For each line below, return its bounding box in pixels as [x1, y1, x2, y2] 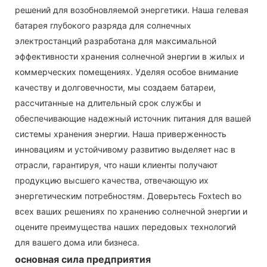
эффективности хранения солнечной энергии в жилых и [15, 51, 244, 61]
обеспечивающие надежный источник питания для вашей [15, 113, 251, 123]
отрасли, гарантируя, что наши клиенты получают [15, 159, 218, 170]
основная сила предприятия [15, 253, 151, 265]
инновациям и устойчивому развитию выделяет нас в [15, 144, 235, 154]
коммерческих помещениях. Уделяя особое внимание [15, 66, 238, 77]
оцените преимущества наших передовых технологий [15, 221, 236, 232]
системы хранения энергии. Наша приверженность [15, 128, 226, 139]
